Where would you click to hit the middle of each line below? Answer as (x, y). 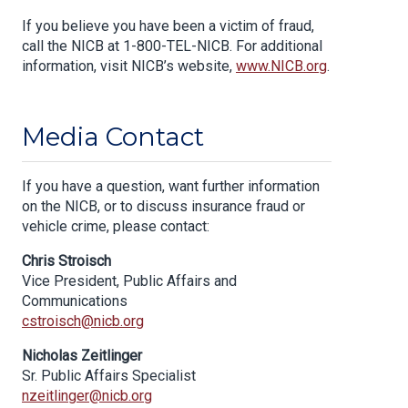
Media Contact (113, 137)
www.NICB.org (281, 66)
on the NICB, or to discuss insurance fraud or (163, 207)
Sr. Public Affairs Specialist (109, 376)
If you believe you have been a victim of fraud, (168, 26)
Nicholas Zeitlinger (82, 356)
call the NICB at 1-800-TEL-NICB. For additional (172, 46)
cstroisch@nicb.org (83, 321)
